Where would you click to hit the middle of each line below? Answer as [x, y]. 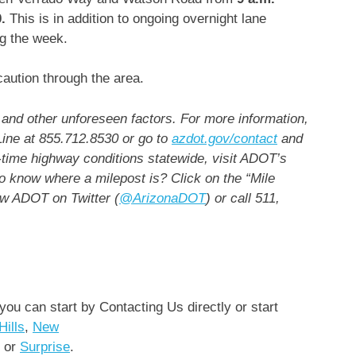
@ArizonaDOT [163, 198]
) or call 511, [243, 198]
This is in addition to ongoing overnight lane [136, 18]
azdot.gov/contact [224, 138]
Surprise [45, 346]
